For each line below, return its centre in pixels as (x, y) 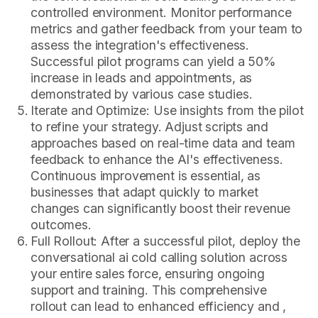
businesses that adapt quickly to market (145, 192)
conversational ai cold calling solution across (159, 258)
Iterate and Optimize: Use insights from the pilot (167, 111)
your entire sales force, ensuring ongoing (148, 274)
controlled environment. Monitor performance (161, 13)
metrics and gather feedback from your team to (167, 29)
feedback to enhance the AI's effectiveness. (157, 160)
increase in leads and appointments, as (142, 78)
